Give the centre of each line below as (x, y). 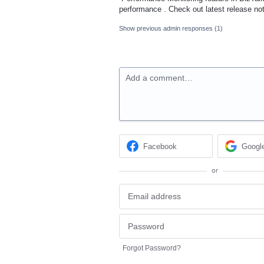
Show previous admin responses (167, 29)
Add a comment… (159, 78)
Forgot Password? (152, 248)
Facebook (160, 146)
